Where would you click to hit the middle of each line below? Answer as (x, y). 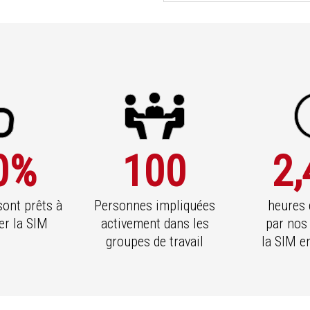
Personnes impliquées (155, 205)
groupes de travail (155, 241)
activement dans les (155, 223)
